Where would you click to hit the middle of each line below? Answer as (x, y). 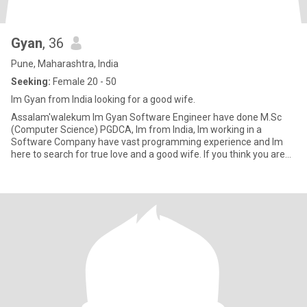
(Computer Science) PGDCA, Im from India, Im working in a (80, 130)
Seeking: (31, 82)
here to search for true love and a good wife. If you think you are (148, 154)
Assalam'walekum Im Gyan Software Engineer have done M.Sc (146, 117)
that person (36, 167)
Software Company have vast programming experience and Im (147, 142)
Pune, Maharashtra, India (65, 64)
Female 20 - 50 (84, 82)
